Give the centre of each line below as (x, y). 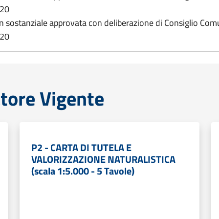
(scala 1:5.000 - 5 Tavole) (83, 171)
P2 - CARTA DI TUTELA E (81, 147)
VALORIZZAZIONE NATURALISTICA (103, 159)
